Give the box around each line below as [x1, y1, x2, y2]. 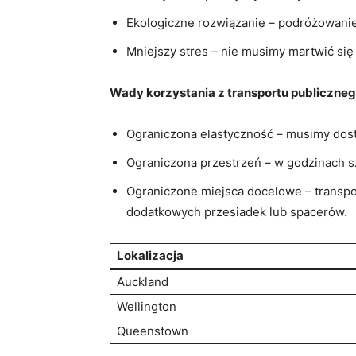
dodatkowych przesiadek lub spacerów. [126, 204, 347, 220]
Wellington [117, 299, 176, 315]
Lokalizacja [117, 248, 184, 264]
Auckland [117, 274, 168, 290]
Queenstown [117, 323, 188, 339]
